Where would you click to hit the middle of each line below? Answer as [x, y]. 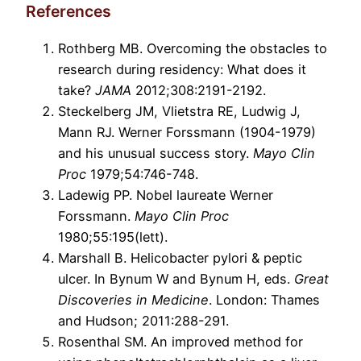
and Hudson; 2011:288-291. [143, 321]
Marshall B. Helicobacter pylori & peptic [180, 258]
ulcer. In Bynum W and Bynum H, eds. [176, 279]
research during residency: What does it [182, 70]
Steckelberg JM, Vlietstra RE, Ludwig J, [179, 112]
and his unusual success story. [156, 154]
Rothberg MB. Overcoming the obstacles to [193, 49]
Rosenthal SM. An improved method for [180, 342]
